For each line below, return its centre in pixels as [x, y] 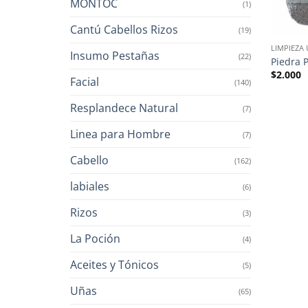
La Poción [95, 238]
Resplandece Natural [124, 108]
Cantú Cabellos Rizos [124, 29]
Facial [85, 81]
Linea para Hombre [120, 134]
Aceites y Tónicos [114, 264]
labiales [90, 186]
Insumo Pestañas [115, 55]
